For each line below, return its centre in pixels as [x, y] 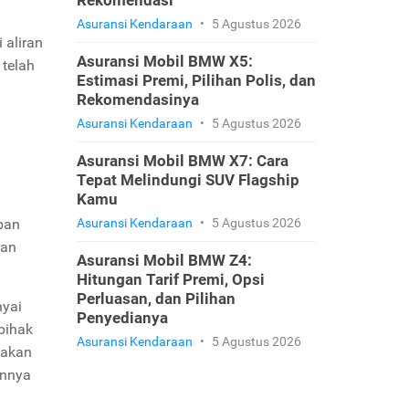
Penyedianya [122, 318]
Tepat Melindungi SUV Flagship [188, 180]
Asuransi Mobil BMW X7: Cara [182, 161]
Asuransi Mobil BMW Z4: [164, 260]
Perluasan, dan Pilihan [156, 299]
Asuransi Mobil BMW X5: [164, 61]
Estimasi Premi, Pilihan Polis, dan [196, 80]
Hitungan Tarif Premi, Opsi [170, 279]
